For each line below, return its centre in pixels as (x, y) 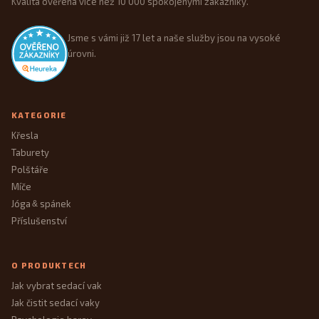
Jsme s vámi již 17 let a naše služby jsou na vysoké (174, 37)
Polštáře (30, 169)
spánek (54, 203)
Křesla (25, 135)
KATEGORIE (39, 115)
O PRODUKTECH (49, 265)
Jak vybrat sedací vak (57, 286)
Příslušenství (39, 220)
